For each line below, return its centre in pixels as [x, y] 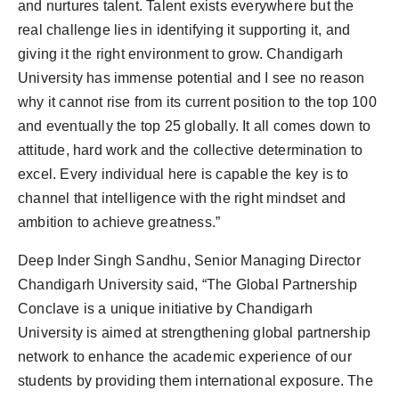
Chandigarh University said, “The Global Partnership [188, 284]
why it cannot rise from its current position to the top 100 [197, 102]
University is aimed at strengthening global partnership [195, 332]
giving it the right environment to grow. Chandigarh [181, 53]
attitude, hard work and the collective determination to [191, 150]
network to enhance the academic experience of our [185, 356]
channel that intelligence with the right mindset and [182, 198]
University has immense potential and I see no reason [191, 77]
